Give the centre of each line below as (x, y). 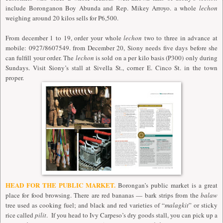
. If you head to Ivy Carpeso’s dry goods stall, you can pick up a (132, 215)
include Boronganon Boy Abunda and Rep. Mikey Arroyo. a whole (102, 8)
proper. (15, 77)
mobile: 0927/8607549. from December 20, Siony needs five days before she (111, 48)
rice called (20, 215)
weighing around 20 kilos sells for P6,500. (62, 18)
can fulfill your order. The (41, 57)
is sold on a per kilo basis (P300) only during (156, 57)
